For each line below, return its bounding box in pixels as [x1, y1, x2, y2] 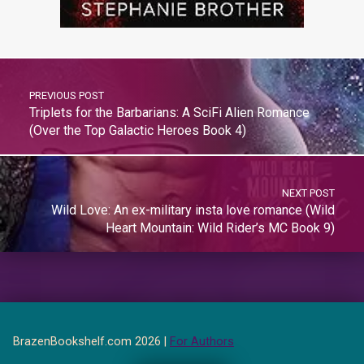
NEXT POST [282, 187, 336, 200]
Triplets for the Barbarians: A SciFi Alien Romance [28, 105, 310, 121]
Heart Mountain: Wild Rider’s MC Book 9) [106, 220, 336, 236]
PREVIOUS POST [28, 89, 104, 102]
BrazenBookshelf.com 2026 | [13, 334, 170, 349]
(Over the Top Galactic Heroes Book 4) [28, 123, 246, 139]
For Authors [170, 334, 234, 349]
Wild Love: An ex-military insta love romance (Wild [51, 202, 336, 219]
